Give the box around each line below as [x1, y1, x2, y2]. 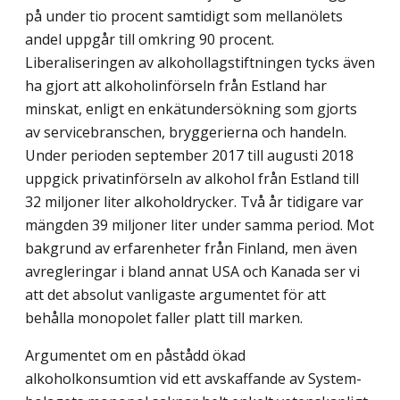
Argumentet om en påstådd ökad [25, 346, 246, 366]
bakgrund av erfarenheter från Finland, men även [25, 238, 357, 259]
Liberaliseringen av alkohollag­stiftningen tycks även [25, 53, 375, 73]
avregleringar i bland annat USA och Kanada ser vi [25, 262, 360, 282]
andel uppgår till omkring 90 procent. [25, 29, 274, 50]
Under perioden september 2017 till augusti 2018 [25, 146, 354, 166]
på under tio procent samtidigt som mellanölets [25, 6, 343, 27]
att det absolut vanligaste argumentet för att [25, 285, 326, 305]
